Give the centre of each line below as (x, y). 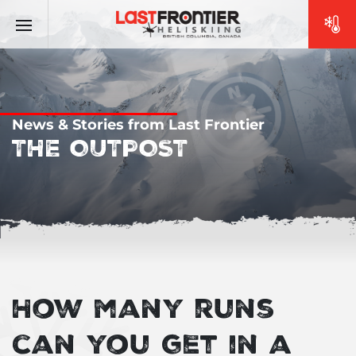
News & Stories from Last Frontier (138, 125)
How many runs (143, 307)
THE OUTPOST (100, 147)
